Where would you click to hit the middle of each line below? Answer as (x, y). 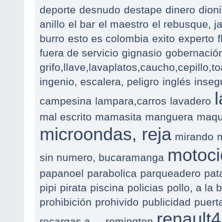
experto (196, 38)
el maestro (124, 24)
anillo (52, 24)
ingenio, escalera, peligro (99, 82)
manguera (169, 117)
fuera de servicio (79, 53)
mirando (194, 137)
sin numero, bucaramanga (102, 157)
